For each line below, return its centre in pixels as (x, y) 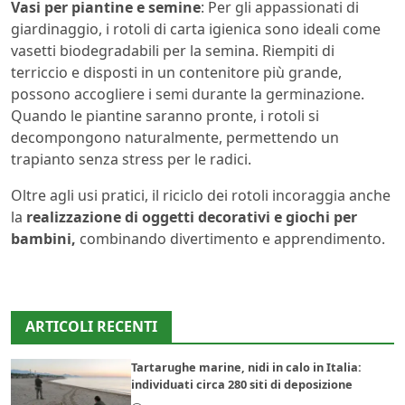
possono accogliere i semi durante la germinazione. (188, 94)
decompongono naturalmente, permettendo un (175, 138)
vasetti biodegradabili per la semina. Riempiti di (173, 51)
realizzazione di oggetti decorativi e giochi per (192, 217)
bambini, (43, 239)
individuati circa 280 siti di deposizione (242, 385)
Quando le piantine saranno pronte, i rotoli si (165, 116)
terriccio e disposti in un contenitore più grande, (176, 73)
